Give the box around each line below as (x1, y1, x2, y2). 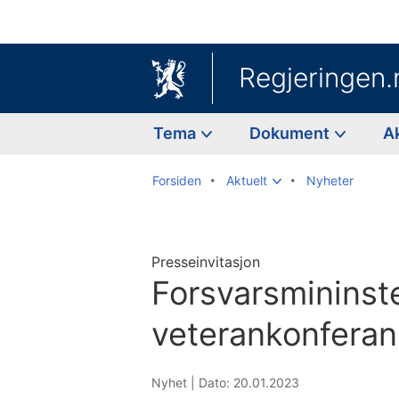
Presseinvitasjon (151, 252, 260, 271)
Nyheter (306, 172, 354, 188)
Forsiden (152, 172, 201, 188)
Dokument (249, 123, 333, 142)
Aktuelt (226, 172, 267, 188)
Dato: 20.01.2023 (199, 374, 299, 390)
